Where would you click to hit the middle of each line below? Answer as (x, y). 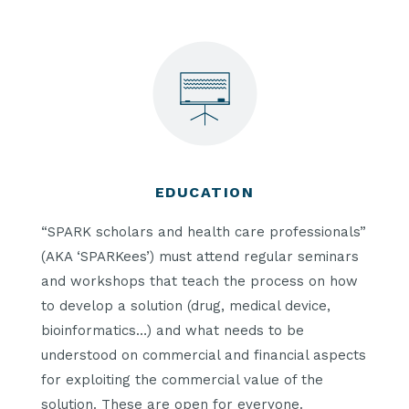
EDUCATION (204, 192)
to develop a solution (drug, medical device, (186, 306)
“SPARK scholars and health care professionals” (204, 232)
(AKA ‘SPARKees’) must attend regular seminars (200, 257)
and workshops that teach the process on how (199, 282)
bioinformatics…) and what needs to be (173, 331)
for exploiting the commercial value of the (182, 380)
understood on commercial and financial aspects (204, 356)
